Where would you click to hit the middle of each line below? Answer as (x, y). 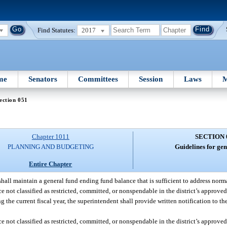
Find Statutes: (57, 30)
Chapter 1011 (50, 137)
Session (151, 79)
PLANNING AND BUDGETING (50, 147)
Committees (98, 79)
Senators (43, 79)
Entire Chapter (51, 164)
